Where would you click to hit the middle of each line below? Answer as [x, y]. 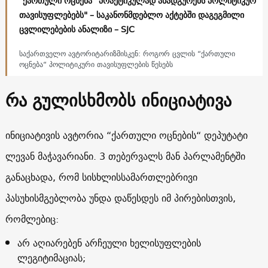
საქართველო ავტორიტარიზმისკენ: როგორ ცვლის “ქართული [127, 53]
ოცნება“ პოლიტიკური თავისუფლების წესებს [96, 64]
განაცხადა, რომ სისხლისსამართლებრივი [101, 177]
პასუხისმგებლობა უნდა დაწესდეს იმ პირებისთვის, [120, 198]
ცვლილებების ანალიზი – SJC [77, 29]
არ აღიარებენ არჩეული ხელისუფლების [109, 243]
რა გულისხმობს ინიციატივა [118, 100]
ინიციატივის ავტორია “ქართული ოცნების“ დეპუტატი [126, 135]
